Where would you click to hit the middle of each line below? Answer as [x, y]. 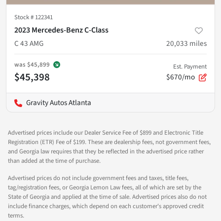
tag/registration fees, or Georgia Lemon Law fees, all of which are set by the [105, 188]
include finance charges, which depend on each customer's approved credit [106, 206]
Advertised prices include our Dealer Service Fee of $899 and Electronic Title [106, 133]
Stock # [25, 18]
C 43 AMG [29, 44]
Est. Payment [190, 67]
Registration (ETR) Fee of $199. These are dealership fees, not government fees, [109, 142]
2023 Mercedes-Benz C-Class [61, 30]
